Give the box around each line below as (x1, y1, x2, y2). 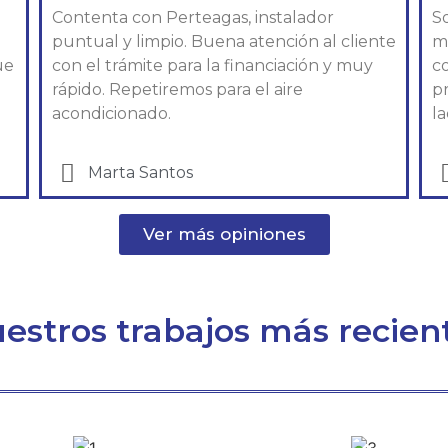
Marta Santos (88, 163, 194, 183)
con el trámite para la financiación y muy (51, 56, 373, 76)
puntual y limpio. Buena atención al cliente (51, 32, 396, 52)
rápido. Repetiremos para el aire (51, 80, 303, 100)
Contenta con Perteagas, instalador (51, 8, 334, 28)
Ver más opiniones (142, 223, 306, 244)
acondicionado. (51, 104, 175, 124)
